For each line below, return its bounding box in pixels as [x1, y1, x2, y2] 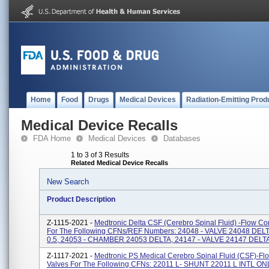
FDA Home [33, 134, 71, 143]
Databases [163, 134, 201, 143]
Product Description [47, 195, 115, 204]
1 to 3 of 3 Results [71, 151, 129, 159]
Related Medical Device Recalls [71, 159, 168, 166]
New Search [47, 177, 89, 186]
